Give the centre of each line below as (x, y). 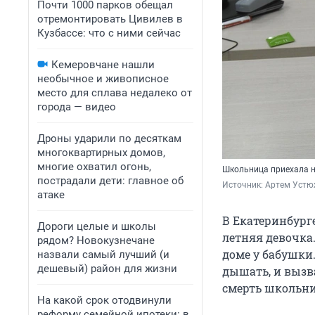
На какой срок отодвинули (104, 300)
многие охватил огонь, (94, 167)
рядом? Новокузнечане (96, 240)
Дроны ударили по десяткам (109, 139)
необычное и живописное (103, 79)
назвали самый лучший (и (103, 255)
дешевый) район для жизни (107, 269)
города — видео (77, 107)
